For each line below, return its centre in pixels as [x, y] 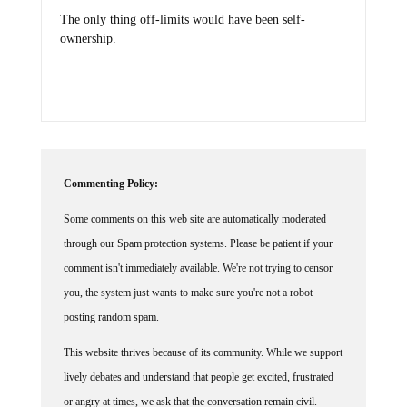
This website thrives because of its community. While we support [203, 353]
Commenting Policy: [110, 184]
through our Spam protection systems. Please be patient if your [198, 244]
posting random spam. [111, 318]
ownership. [88, 39]
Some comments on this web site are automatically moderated [194, 219]
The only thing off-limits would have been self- [182, 20]
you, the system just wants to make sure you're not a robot [188, 293]
